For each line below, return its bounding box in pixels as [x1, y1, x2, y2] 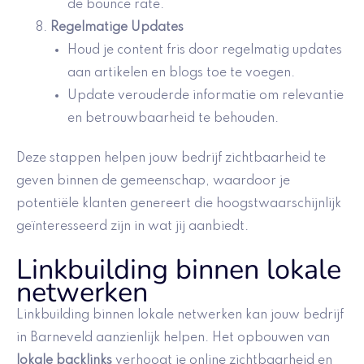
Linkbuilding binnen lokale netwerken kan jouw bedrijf [16, 308, 344, 322]
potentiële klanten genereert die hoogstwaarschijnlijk [16, 197, 341, 211]
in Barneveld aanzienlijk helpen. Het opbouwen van [16, 331, 330, 344]
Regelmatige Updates [50, 21, 184, 35]
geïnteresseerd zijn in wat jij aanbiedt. [16, 220, 249, 234]
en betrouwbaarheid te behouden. [67, 112, 279, 126]
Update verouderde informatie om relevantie [67, 89, 344, 103]
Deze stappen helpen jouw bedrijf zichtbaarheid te [16, 152, 326, 166]
